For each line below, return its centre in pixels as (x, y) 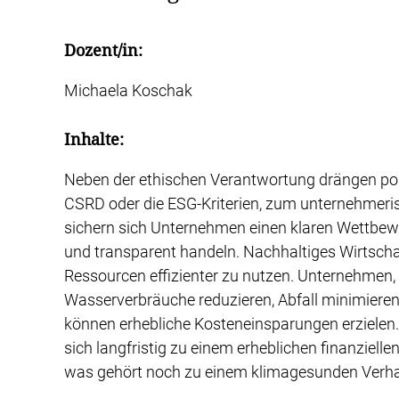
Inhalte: (94, 140)
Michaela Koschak (128, 91)
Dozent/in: (103, 51)
